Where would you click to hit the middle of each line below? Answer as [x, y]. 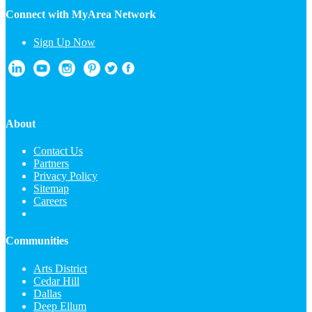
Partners [51, 164]
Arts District [60, 268]
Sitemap [51, 189]
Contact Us [58, 151]
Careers [50, 201]
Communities [37, 241]
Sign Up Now [64, 42]
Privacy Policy [65, 176]
